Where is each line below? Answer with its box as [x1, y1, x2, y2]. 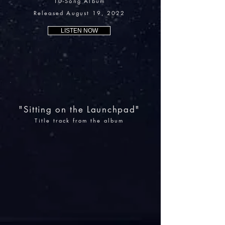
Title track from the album [35, 117, 124, 124]
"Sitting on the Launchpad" [18, 104, 141, 115]
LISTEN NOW [60, 27, 98, 34]
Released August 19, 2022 [33, 9, 126, 17]
